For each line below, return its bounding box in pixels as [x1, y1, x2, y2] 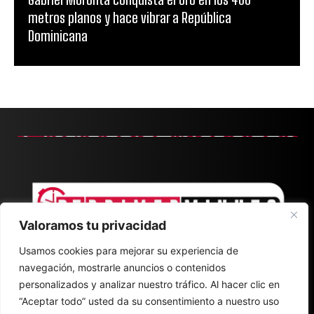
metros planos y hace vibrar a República [28, 9, 231, 27]
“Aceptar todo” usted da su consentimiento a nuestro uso [19, 295, 279, 307]
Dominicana [28, 27, 88, 45]
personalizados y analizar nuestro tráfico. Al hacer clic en [19, 278, 280, 290]
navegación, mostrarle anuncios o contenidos [19, 261, 226, 273]
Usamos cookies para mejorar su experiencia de [19, 245, 238, 257]
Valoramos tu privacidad [19, 218, 166, 233]
